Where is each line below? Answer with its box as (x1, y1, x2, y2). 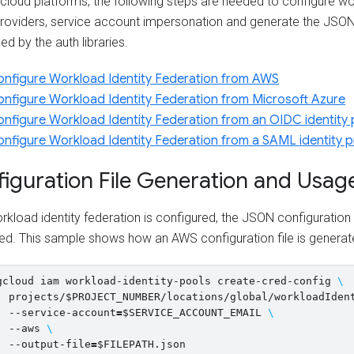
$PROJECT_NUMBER (66, 291, 160, 303)
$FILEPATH (97, 338, 154, 350)
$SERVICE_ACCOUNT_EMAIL (122, 307, 262, 318)
